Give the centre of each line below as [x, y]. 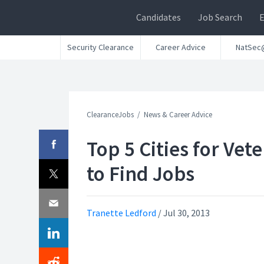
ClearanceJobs [110, 115]
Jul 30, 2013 [187, 213]
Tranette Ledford [121, 213]
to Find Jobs [141, 174]
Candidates [159, 17]
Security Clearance [100, 47]
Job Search [220, 17]
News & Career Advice [178, 115]
